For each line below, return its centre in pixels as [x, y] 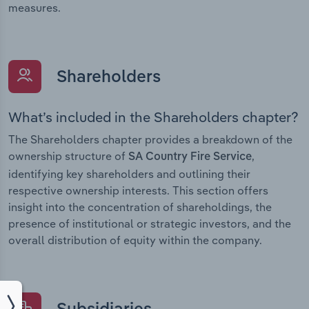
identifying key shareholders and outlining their [129, 174]
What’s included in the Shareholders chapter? [153, 117]
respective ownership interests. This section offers [138, 191]
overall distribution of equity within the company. [135, 240]
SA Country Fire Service [190, 158]
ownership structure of [68, 156]
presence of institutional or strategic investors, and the [150, 224]
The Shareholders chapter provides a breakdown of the [150, 140]
